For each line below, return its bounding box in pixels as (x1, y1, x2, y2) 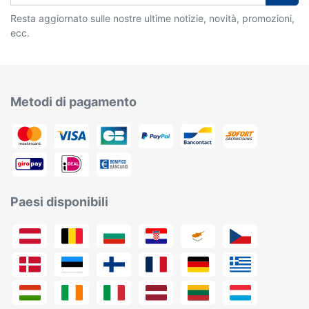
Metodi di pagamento (10, 94, 137, 110)
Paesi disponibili (10, 195, 108, 210)
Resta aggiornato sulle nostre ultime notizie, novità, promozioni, (10, 12, 295, 25)
